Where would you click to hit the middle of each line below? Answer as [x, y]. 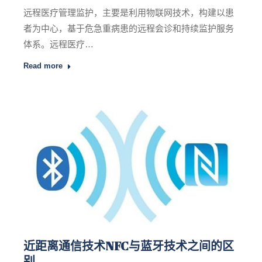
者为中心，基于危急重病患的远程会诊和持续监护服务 [129, 29]
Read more [43, 66]
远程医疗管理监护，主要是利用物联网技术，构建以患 [129, 13]
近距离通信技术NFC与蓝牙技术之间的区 [129, 246]
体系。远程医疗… [58, 44]
